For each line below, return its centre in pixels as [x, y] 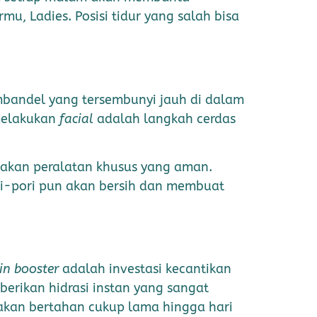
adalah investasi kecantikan [145, 269]
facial [76, 119]
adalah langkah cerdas [165, 119]
